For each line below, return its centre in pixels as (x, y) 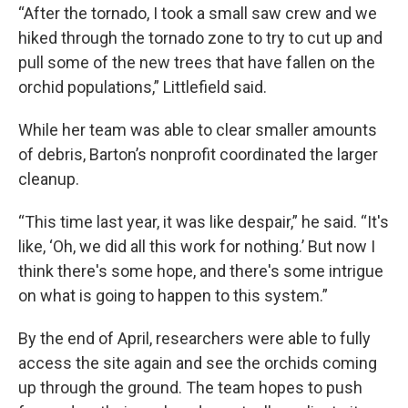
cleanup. (49, 179)
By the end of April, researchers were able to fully (194, 338)
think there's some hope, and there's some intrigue (201, 271)
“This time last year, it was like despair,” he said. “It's (204, 222)
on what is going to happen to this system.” (173, 296)
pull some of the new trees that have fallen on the (197, 62)
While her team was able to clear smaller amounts (198, 130)
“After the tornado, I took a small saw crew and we (198, 13)
